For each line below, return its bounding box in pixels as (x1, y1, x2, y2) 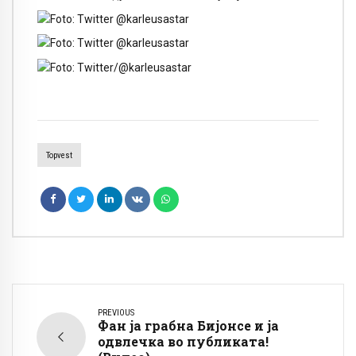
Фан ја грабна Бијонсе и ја (98, 316, 279, 334)
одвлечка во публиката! (98, 332, 269, 350)
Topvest (45, 149, 72, 161)
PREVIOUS (98, 307, 134, 318)
